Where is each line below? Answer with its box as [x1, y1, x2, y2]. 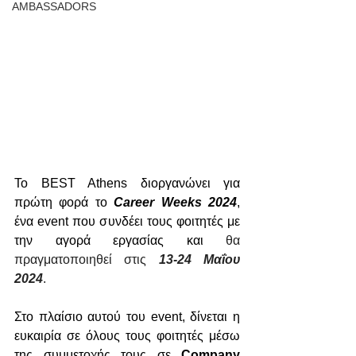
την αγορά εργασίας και [14, 234, 226, 247]
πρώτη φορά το [14, 195, 114, 209]
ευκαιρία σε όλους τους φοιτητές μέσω [14, 329, 240, 342]
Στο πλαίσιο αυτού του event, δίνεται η [14, 310, 240, 323]
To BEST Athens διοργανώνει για [14, 176, 240, 190]
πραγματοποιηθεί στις [14, 253, 159, 266]
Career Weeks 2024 [114, 195, 238, 209]
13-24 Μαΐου [158, 253, 241, 266]
